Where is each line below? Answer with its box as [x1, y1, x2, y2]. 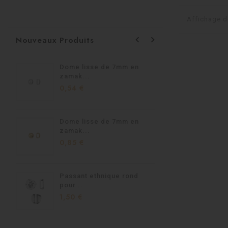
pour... [60, 181, 83, 189]
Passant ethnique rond [60, 172, 138, 180]
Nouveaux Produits [16, 35, 94, 46]
